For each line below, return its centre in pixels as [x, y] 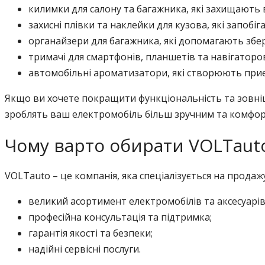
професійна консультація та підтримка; [120, 217]
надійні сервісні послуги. [85, 249]
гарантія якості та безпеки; [91, 233]
